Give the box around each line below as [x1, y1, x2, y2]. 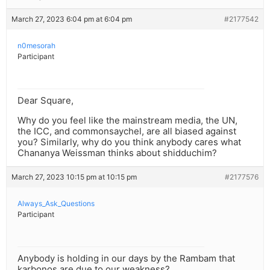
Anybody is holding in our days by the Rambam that [17, 253, 235, 265]
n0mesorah [17, 41, 55, 51]
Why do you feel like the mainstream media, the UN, [17, 115, 237, 127]
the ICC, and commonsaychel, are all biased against [17, 125, 236, 137]
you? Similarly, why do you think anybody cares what [17, 136, 241, 148]
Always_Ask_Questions [17, 199, 95, 209]
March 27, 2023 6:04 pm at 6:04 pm [11, 14, 132, 24]
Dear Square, [17, 95, 74, 107]
